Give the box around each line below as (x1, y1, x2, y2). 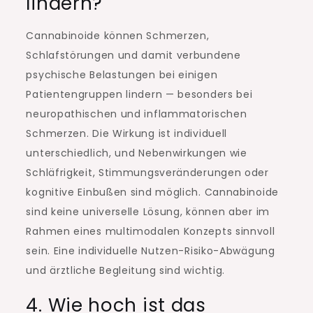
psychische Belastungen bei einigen (26, 68, 218, 82)
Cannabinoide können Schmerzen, (26, 29, 210, 43)
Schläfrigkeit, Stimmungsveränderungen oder (26, 166, 269, 180)
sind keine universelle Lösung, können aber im (26, 205, 270, 219)
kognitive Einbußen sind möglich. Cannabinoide (26, 185, 279, 200)
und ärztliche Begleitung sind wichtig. (26, 263, 226, 278)
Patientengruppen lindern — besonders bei (26, 87, 253, 102)
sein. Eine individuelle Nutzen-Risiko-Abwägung (26, 244, 275, 259)
